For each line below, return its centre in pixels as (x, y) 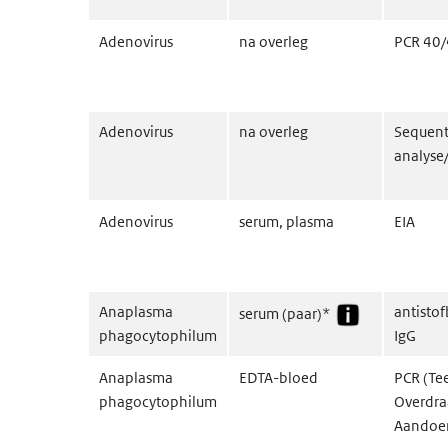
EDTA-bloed (278, 377)
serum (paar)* (286, 313)
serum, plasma (286, 221)
